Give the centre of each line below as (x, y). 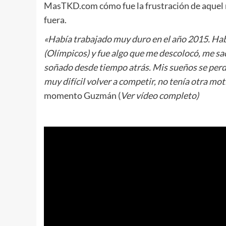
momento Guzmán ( (82, 95)
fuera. (55, 19)
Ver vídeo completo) (160, 95)
